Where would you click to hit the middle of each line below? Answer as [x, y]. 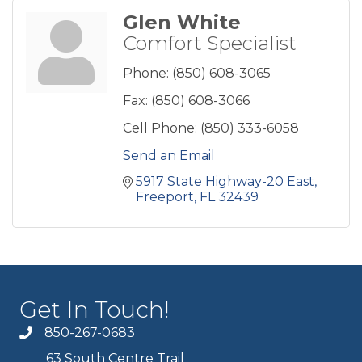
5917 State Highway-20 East [225, 181]
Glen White [182, 22]
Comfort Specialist [210, 43]
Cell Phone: [160, 128]
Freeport [165, 196]
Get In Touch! [95, 309]
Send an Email [169, 155]
